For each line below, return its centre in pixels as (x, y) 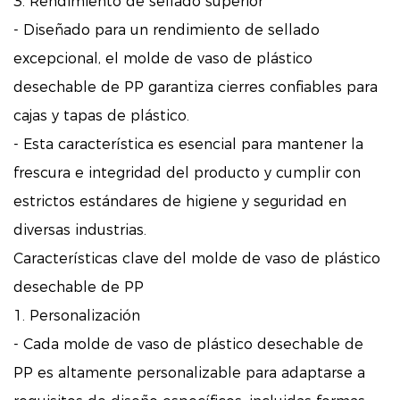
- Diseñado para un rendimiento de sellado (167, 30)
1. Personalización (77, 316)
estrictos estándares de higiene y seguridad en (180, 202)
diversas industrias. (80, 230)
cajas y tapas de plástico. (101, 116)
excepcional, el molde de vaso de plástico (163, 59)
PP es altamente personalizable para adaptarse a (189, 373)
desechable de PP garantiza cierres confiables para (196, 87)
